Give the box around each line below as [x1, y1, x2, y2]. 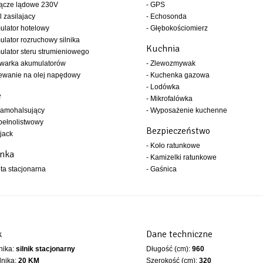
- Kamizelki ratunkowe [146, 153, 217, 161]
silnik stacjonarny [15, 245, 75, 253]
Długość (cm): [146, 245, 192, 253]
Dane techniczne [146, 228, 213, 240]
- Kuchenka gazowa [146, 71, 210, 79]
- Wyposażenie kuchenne [146, 106, 227, 114]
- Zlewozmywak [146, 59, 195, 68]
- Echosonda [146, 12, 187, 21]
